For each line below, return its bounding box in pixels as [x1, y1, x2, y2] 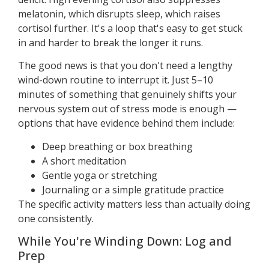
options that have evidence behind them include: [18, 116, 235, 130]
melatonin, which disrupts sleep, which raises [18, 7, 220, 20]
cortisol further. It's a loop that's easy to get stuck [18, 21, 243, 35]
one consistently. [18, 211, 94, 225]
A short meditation [42, 154, 126, 168]
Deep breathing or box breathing [42, 139, 193, 153]
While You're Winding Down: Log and [18, 232, 232, 249]
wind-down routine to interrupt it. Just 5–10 [18, 73, 213, 87]
